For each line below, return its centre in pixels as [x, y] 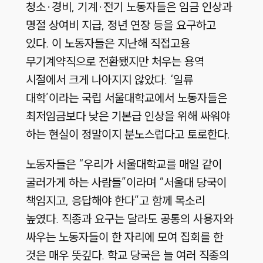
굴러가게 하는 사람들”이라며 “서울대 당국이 [126, 183]
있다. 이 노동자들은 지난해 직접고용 [108, 43]
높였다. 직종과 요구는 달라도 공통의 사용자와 [129, 219]
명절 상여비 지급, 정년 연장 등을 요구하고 [121, 25]
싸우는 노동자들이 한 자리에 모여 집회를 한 [124, 237]
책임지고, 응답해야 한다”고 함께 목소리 [115, 201]
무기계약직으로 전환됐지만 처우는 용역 [115, 62]
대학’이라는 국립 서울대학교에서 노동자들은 [126, 98]
